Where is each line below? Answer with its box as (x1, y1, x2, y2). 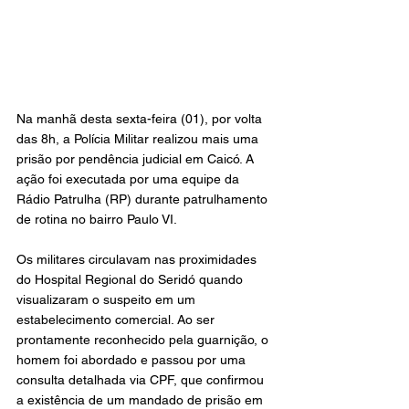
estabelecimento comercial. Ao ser (16, 311, 218, 327)
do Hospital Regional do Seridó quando (16, 271, 246, 287)
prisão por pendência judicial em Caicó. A (16, 151, 257, 166)
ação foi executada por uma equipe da (16, 171, 243, 186)
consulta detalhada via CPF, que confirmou (16, 372, 267, 387)
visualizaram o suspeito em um (16, 291, 199, 307)
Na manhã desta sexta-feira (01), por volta (16, 110, 266, 126)
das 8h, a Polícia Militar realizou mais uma (16, 131, 262, 146)
